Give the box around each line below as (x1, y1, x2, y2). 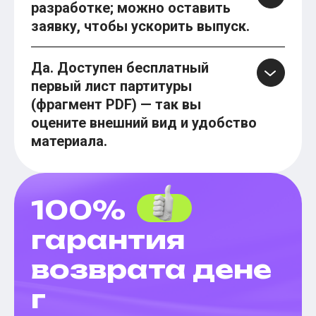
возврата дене (31, 253, 272, 286)
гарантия (31, 224, 185, 256)
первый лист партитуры (31, 78, 192, 95)
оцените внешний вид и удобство (31, 114, 257, 132)
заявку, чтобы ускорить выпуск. (31, 18, 250, 35)
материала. (31, 133, 107, 150)
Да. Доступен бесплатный (31, 59, 209, 77)
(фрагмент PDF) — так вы (31, 96, 201, 114)
